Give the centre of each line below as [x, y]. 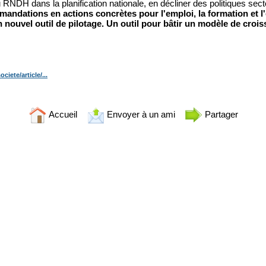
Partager [220, 114]
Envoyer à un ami [140, 114]
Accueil [61, 114]
